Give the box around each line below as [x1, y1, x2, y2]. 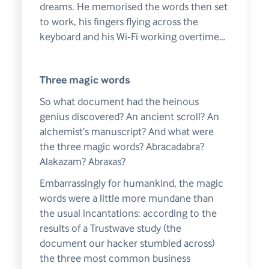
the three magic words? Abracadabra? [39, 141, 204, 153]
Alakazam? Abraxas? [39, 156, 125, 168]
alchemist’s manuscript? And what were [39, 125, 214, 138]
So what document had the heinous [39, 95, 199, 108]
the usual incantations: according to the [39, 207, 217, 220]
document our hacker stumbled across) [39, 237, 215, 250]
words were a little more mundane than [39, 192, 214, 205]
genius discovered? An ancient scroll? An [39, 110, 219, 123]
